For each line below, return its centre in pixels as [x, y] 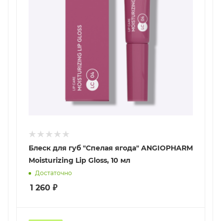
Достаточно [54, 173]
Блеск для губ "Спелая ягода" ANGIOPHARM [111, 148]
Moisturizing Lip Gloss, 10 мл [79, 160]
